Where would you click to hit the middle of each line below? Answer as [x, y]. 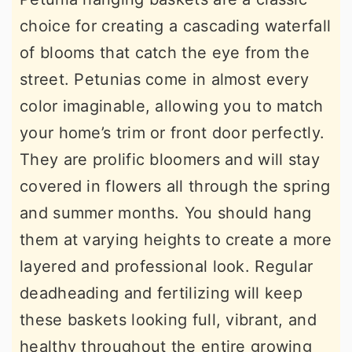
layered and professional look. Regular [167, 267]
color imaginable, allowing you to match [172, 106]
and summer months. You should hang [166, 213]
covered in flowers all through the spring [175, 187]
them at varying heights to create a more [176, 240]
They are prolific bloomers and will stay [170, 160]
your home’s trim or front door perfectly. [172, 133]
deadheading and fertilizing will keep [161, 293]
